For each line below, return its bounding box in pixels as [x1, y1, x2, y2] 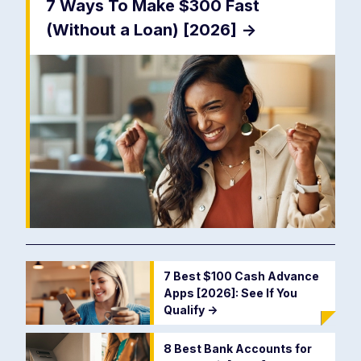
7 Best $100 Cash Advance [163, 268, 319, 283]
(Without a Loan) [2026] [46, 19, 241, 39]
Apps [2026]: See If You [163, 285, 297, 300]
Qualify [163, 302, 207, 317]
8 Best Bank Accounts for [163, 341, 312, 355]
